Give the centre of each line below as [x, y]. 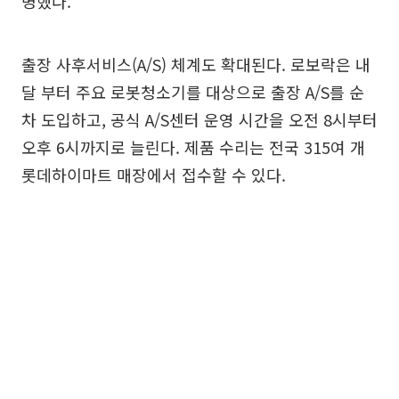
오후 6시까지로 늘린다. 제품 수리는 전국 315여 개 [193, 147]
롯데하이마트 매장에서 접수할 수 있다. [154, 175]
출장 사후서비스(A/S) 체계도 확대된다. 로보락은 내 [196, 65]
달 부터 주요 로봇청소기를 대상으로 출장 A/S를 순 [193, 92]
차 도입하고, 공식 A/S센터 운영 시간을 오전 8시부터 [199, 120]
